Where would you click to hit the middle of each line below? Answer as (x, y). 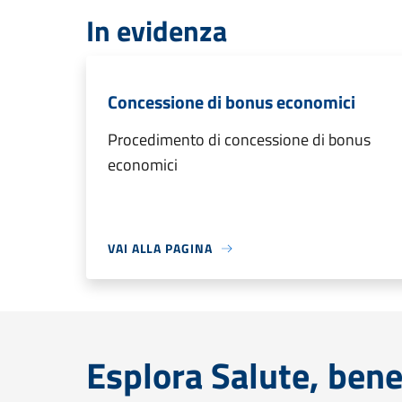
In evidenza (157, 31)
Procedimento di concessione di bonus (239, 140)
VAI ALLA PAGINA (160, 248)
